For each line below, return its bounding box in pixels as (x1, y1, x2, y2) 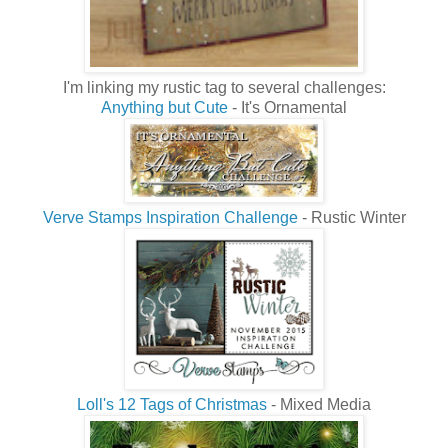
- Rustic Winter (297, 209, 406, 227)
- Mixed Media (271, 396, 371, 414)
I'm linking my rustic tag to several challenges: (62, 79, 386, 97)
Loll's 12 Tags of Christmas (77, 396, 271, 414)
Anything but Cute (101, 99, 228, 117)
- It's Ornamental (228, 99, 347, 117)
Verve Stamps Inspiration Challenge (42, 209, 298, 227)
